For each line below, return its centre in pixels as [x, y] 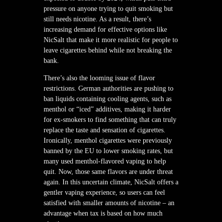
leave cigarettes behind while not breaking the [108, 50]
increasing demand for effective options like [105, 29]
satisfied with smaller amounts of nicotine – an [109, 203]
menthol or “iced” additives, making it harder [107, 109]
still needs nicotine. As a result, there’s [97, 19]
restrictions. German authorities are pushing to [109, 88]
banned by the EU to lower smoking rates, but [108, 151]
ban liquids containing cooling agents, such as [108, 99]
